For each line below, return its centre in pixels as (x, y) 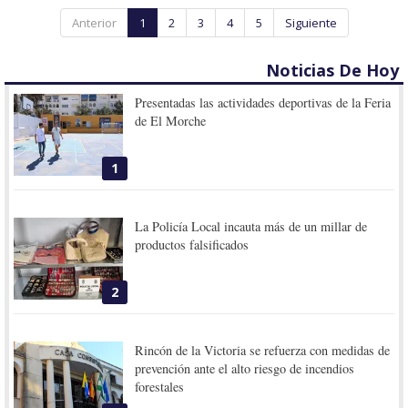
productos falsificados (192, 244)
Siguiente (311, 22)
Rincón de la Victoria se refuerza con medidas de (263, 350)
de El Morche (171, 120)
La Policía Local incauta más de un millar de (251, 226)
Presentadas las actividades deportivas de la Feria (263, 102)
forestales (160, 386)
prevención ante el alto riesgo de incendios (245, 368)
